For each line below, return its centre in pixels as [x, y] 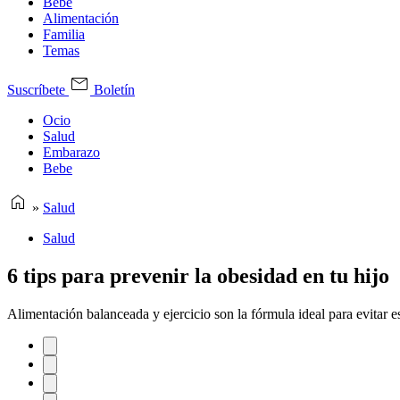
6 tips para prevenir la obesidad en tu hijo [198, 275]
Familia [64, 34]
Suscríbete [38, 90]
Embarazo [71, 152]
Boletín [114, 90]
